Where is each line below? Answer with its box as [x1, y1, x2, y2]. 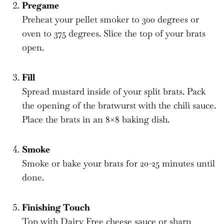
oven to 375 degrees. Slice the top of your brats [22, 27, 205, 39]
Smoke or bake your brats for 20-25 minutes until [22, 157, 215, 169]
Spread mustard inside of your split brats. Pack [22, 85, 205, 97]
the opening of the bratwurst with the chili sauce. [22, 99, 216, 111]
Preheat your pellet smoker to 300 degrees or [22, 13, 199, 25]
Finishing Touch [22, 201, 90, 213]
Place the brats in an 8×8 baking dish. [22, 113, 169, 125]
